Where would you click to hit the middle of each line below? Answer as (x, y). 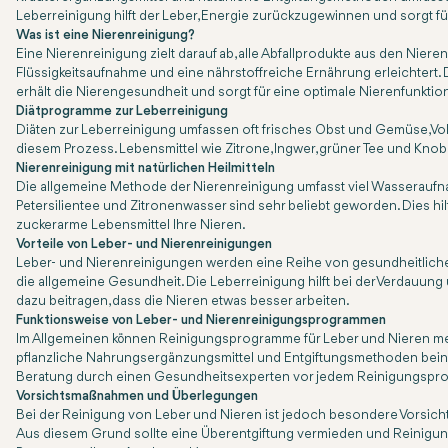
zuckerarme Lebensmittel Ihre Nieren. (131, 225)
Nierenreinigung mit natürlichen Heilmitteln (145, 168)
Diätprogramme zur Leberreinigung (122, 111)
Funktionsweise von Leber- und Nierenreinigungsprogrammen (201, 320)
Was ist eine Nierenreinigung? (105, 35)
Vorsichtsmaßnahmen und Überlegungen (137, 396)
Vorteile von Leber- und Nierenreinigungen (144, 244)
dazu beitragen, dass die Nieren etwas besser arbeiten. (183, 301)
